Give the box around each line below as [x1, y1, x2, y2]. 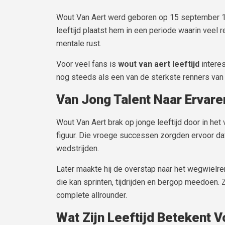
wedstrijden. [56, 144, 99, 154]
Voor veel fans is [56, 59, 118, 69]
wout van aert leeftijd [118, 59, 199, 69]
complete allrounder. [56, 190, 127, 200]
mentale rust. [56, 39, 101, 49]
